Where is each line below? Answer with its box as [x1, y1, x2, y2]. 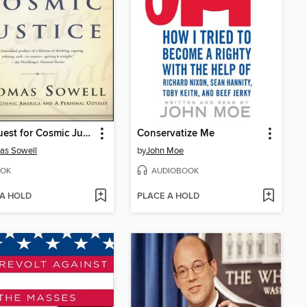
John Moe [146, 145, 184, 157]
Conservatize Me [137, 127, 214, 140]
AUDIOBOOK [151, 165, 199, 176]
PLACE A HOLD [137, 190, 199, 202]
